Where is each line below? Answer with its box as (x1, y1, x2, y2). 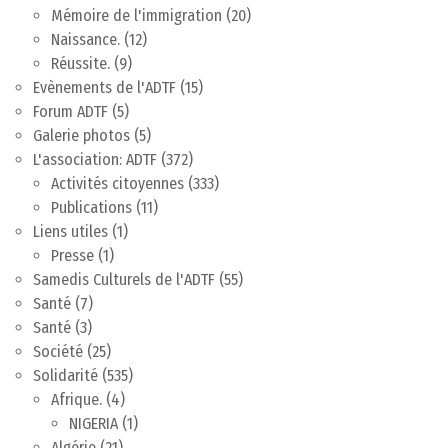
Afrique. (51, 389, 102, 409)
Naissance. (51, 29, 120, 49)
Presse (51, 245, 94, 265)
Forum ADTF (33, 101, 108, 121)
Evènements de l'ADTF (33, 77, 176, 97)
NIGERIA (69, 413, 118, 433)
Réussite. (51, 53, 110, 73)
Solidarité (33, 365, 98, 385)
